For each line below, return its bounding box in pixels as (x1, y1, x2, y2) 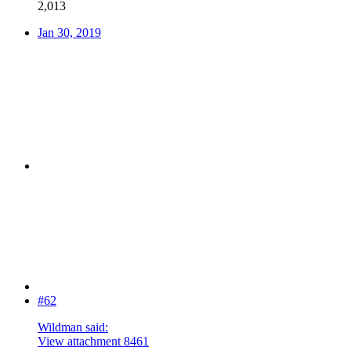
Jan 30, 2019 (38, 26, 101, 40)
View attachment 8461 (38, 335, 149, 349)
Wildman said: (38, 320, 108, 335)
